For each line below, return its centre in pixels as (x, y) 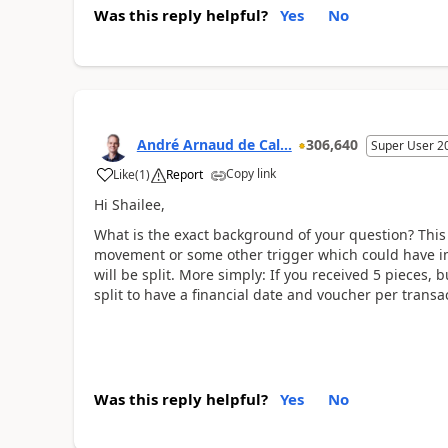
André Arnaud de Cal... (214, 144)
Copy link (250, 173)
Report (184, 174)
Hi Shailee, (129, 204)
